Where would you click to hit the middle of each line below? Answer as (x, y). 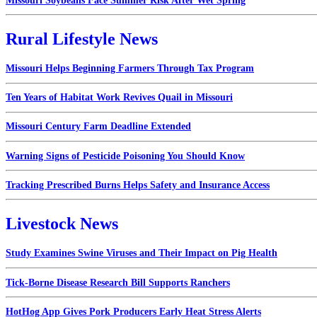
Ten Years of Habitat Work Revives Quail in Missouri (119, 98)
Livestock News (62, 224)
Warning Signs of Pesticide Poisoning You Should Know (125, 156)
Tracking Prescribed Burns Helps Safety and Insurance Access (138, 185)
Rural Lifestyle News (82, 39)
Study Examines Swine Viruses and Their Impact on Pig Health (142, 253)
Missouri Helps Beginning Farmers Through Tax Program (130, 68)
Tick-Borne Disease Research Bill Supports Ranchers (118, 282)
